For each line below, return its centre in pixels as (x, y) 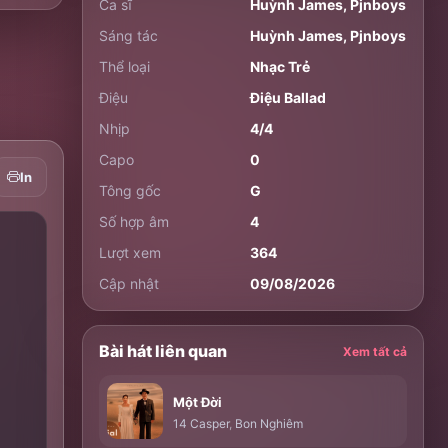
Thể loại (125, 66)
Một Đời (198, 402)
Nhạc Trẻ (280, 66)
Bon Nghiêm (269, 423)
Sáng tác (129, 35)
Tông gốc (130, 190)
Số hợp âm (134, 221)
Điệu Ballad (288, 97)
